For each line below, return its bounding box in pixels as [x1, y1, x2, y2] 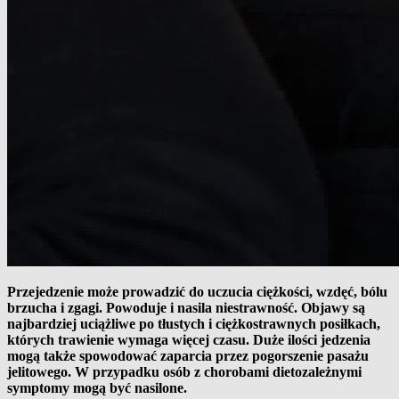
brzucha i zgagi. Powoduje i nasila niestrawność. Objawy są [7, 299, 365, 315]
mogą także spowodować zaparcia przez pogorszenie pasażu [7, 347, 369, 363]
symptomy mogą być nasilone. [7, 379, 191, 395]
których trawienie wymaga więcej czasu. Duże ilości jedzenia [7, 331, 370, 347]
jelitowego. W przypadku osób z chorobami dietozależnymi [7, 363, 362, 379]
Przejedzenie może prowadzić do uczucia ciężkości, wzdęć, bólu [7, 283, 387, 299]
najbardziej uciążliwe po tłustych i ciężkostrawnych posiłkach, [7, 315, 380, 331]
